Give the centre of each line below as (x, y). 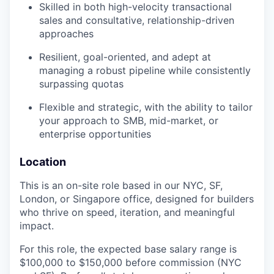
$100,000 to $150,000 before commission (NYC (131, 262)
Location (43, 162)
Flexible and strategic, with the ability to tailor (146, 107)
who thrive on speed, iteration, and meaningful (127, 212)
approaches (66, 34)
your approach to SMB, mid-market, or (129, 120)
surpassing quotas (81, 84)
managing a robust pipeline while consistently (145, 70)
